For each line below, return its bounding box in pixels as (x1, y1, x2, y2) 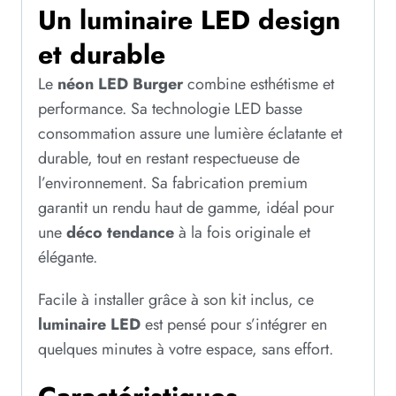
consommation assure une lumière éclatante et (38, 121, 342, 145)
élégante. (38, 245, 97, 269)
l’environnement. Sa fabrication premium (38, 171, 308, 194)
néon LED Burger (57, 72, 183, 95)
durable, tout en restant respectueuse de (38, 146, 300, 170)
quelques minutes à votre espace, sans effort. (38, 337, 333, 361)
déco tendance (66, 220, 174, 244)
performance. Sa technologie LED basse (38, 96, 302, 120)
